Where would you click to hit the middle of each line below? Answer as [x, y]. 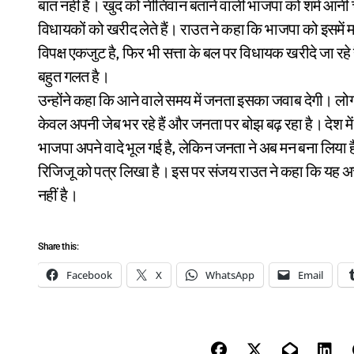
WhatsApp [230, 275]
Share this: [58, 247]
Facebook [89, 275]
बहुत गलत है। [73, 77]
